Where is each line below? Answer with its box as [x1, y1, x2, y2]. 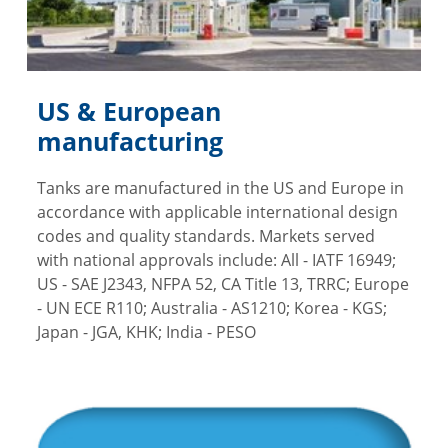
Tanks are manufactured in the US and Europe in [37, 177, 405, 200]
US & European [37, 94, 222, 129]
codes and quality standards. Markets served [37, 225, 376, 248]
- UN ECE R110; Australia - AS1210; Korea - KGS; [37, 297, 388, 320]
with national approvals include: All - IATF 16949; [37, 249, 397, 272]
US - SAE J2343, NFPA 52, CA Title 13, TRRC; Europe [37, 273, 410, 296]
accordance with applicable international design [37, 201, 399, 224]
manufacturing [37, 124, 224, 159]
